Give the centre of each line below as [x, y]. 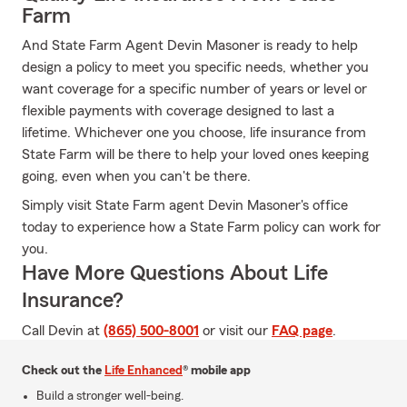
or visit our [235, 331]
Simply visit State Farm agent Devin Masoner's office [185, 205]
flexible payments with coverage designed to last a [178, 111]
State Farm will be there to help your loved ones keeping [195, 154]
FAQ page [302, 331]
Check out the [63, 371]
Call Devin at [63, 331]
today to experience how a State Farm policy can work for [201, 227]
